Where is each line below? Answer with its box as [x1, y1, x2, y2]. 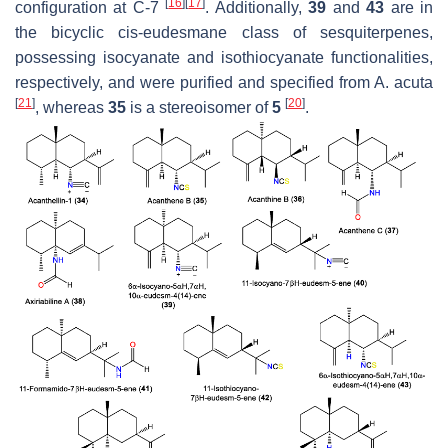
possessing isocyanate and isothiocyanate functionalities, [15, 49, 433, 66]
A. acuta [374, 74, 433, 91]
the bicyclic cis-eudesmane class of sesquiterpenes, [15, 24, 433, 41]
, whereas [35, 99, 108, 116]
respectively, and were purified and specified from [15, 74, 374, 91]
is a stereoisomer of [126, 99, 272, 116]
